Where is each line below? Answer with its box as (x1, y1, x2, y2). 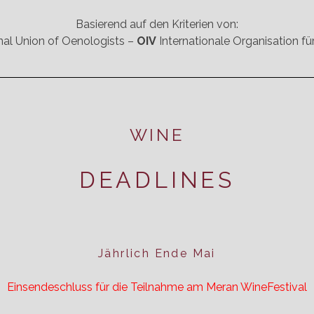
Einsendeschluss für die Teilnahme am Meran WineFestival (7, 280, 307, 294)
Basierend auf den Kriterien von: (76, 18, 238, 32)
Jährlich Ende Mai (98, 247, 216, 261)
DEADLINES (78, 166, 235, 193)
